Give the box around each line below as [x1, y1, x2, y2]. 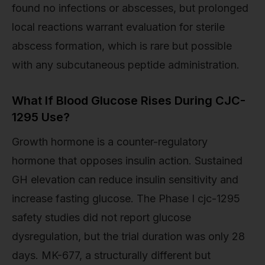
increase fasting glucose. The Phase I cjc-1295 [12, 192, 240, 205]
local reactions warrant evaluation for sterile [12, 20, 225, 33]
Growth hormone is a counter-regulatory [12, 135, 208, 148]
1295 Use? [12, 109, 70, 124]
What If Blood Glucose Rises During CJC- [12, 93, 245, 108]
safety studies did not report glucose [12, 211, 191, 224]
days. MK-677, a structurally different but [12, 248, 211, 261]
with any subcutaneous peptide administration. [12, 58, 240, 71]
